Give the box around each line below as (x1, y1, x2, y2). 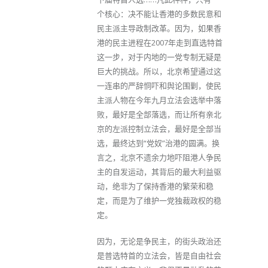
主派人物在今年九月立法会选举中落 (97, 95, 221, 105)
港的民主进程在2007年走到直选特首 (97, 37, 223, 48)
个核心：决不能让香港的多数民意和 (97, 8, 221, 19)
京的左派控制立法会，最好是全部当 (97, 123, 221, 134)
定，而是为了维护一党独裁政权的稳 (97, 195, 221, 206)
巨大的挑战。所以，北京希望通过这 (97, 66, 221, 77)
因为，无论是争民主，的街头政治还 (97, 236, 221, 246)
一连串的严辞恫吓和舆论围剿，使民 (97, 80, 221, 91)
